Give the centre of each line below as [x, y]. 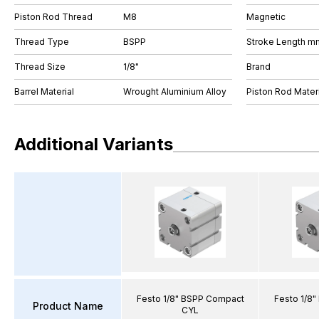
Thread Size [40, 67]
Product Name [68, 306]
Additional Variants [94, 144]
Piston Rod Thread [53, 17]
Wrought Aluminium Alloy [175, 91]
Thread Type [42, 42]
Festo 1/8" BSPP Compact [190, 298]
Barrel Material [44, 91]
